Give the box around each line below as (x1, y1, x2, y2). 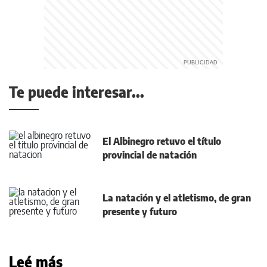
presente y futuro (103, 205, 177, 218)
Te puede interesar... (9, 83, 144, 101)
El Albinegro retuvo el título (103, 135, 221, 147)
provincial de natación (103, 148, 197, 161)
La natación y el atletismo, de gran (103, 191, 251, 204)
